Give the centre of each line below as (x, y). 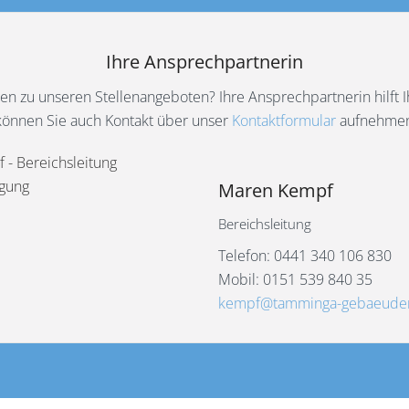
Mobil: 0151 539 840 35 (295, 279)
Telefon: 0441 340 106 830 (304, 256)
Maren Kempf (275, 190)
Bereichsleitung (264, 224)
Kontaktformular (283, 121)
